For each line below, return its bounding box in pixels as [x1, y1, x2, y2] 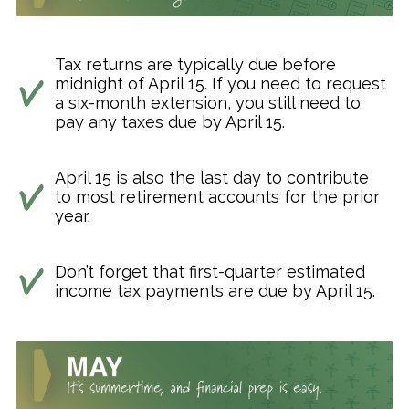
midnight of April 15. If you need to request [55, 74, 386, 94]
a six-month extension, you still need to [55, 93, 361, 113]
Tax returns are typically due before [55, 55, 336, 75]
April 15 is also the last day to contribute [55, 168, 369, 188]
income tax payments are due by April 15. [55, 281, 375, 301]
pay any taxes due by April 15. [55, 112, 285, 132]
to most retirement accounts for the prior [55, 187, 380, 207]
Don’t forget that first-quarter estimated [55, 262, 365, 282]
